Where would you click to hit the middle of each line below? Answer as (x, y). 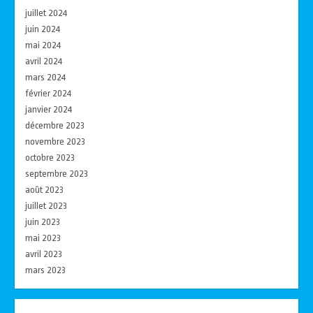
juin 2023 (43, 221)
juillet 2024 (46, 13)
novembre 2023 (56, 141)
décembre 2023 (55, 125)
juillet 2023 (46, 205)
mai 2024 (43, 45)
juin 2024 (43, 29)
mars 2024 (46, 77)
